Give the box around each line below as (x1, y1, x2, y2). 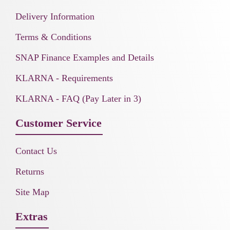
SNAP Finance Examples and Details (15, 52, 154, 63)
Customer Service (15, 117, 102, 130)
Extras (15, 210, 48, 223)
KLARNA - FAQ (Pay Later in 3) (15, 93, 141, 104)
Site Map (15, 187, 49, 198)
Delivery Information (15, 11, 94, 22)
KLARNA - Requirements (15, 73, 113, 84)
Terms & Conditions (15, 32, 91, 43)
